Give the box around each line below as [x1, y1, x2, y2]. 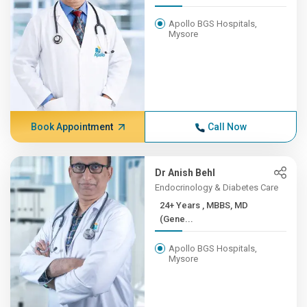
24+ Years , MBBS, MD [160, 200, 203, 210]
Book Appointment [30, 121, 113, 132]
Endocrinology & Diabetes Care [155, 182, 279, 193]
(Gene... [160, 214, 194, 224]
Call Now [207, 121, 247, 132]
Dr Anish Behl [155, 167, 216, 178]
